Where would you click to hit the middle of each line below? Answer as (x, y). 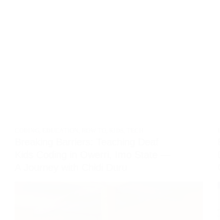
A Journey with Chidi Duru (71, 167)
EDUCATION (60, 131)
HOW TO (94, 131)
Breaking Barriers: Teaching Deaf (87, 142)
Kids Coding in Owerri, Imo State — (93, 155)
